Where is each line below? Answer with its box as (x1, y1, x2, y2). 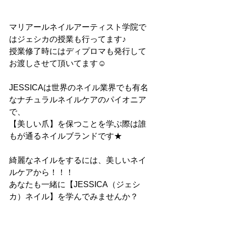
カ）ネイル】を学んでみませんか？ (9, 192, 138, 201)
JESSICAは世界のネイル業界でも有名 (9, 83, 148, 92)
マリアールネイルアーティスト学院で (9, 23, 146, 31)
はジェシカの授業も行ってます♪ (9, 35, 126, 43)
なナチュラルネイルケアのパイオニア (9, 95, 146, 104)
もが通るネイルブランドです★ (9, 132, 122, 140)
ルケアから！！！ (9, 168, 74, 177)
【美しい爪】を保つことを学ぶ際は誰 (9, 120, 146, 128)
